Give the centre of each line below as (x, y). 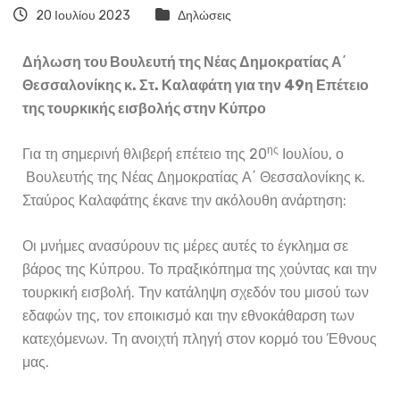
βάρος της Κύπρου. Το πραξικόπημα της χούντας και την (200, 270)
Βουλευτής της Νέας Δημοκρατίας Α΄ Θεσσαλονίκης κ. (194, 178)
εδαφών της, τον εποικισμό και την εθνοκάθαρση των (188, 316)
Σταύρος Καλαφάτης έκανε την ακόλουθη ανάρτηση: (188, 201)
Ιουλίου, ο (311, 154)
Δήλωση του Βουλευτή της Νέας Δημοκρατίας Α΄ (184, 62)
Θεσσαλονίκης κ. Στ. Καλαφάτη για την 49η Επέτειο (196, 86)
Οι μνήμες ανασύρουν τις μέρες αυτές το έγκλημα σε (185, 246)
